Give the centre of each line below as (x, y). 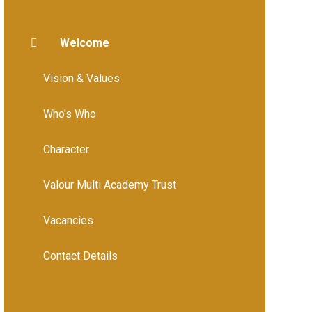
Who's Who (69, 114)
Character (66, 149)
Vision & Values (81, 78)
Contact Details (80, 256)
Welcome (84, 42)
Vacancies (68, 220)
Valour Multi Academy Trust (109, 185)
